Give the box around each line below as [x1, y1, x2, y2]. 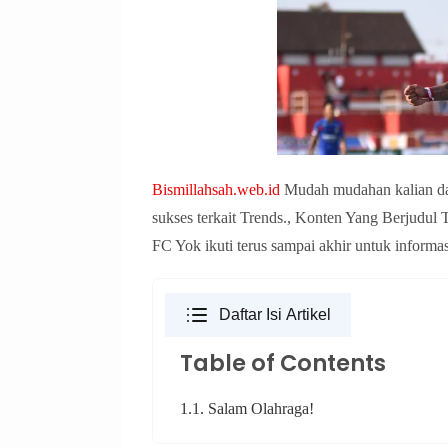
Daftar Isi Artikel [219, 306, 331, 324]
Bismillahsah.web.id [152, 181, 280, 199]
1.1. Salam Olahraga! [180, 400, 314, 418]
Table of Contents [180, 347, 386, 380]
